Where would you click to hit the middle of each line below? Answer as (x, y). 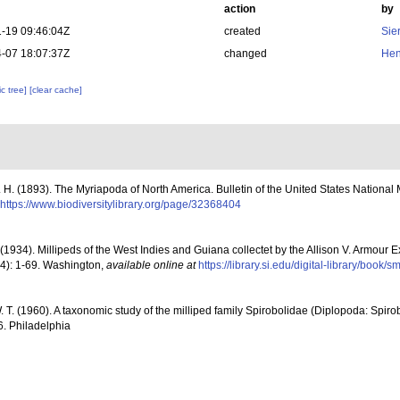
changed (245, 54)
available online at (151, 265)
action (239, 9)
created (242, 31)
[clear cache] (56, 90)
